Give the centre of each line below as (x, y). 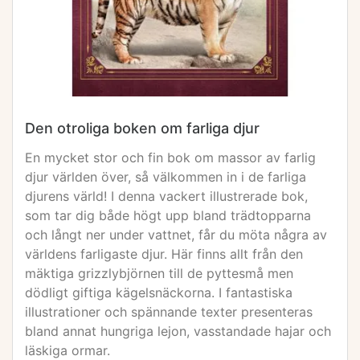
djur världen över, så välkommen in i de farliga (166, 177)
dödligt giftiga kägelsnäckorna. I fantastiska (159, 292)
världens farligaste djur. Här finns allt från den (164, 254)
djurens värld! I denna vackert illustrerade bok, (166, 196)
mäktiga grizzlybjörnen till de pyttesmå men (159, 273)
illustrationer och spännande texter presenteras (169, 312)
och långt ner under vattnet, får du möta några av (176, 235)
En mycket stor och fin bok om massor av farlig (170, 157)
